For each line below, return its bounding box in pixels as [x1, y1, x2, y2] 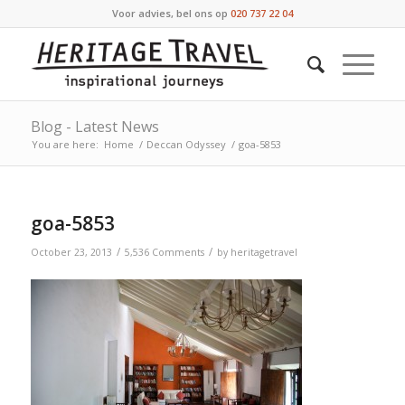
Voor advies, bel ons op [111, 6, 231, 20]
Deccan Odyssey [146, 137, 226, 151]
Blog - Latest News [30, 117, 159, 137]
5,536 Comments [124, 246, 204, 259]
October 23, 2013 [30, 246, 112, 259]
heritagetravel [230, 246, 297, 259]
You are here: [31, 137, 99, 151]
